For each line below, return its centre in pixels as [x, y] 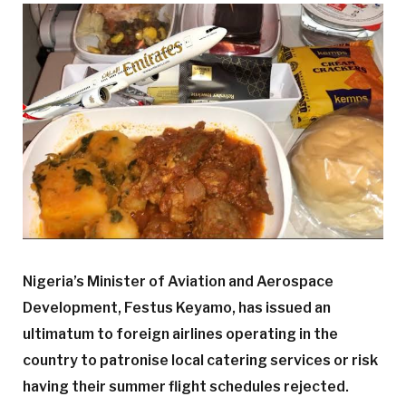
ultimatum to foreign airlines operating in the [180, 334]
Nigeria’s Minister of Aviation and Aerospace [178, 282]
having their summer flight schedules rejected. [186, 387]
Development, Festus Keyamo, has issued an [177, 308]
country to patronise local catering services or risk [200, 361]
